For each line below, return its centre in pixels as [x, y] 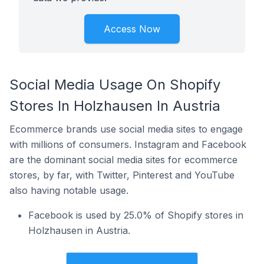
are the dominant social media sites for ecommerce [123, 160]
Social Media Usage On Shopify [115, 85]
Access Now [132, 29]
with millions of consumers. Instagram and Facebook [128, 144]
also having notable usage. [69, 190]
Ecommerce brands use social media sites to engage [126, 129]
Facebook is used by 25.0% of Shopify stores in [136, 215]
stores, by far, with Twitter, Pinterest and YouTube [122, 175]
